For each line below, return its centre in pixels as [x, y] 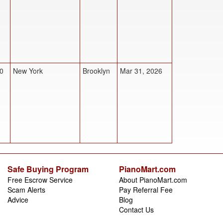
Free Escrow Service [40, 179]
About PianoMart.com [153, 179]
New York [28, 70]
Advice [18, 199]
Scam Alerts [26, 189]
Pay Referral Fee [146, 189]
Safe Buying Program [48, 169]
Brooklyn [96, 70]
